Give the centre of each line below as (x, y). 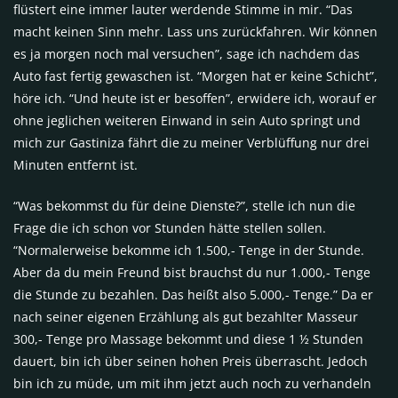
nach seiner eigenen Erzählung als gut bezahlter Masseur (186, 317)
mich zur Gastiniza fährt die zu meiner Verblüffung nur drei (191, 143)
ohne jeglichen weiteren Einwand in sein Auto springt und (187, 121)
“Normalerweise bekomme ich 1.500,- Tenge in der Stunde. (189, 251)
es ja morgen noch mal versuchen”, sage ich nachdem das (187, 54)
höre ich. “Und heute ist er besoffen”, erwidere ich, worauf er (195, 99)
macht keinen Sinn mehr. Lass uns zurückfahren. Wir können (195, 32)
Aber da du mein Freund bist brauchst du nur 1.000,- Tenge (192, 273)
